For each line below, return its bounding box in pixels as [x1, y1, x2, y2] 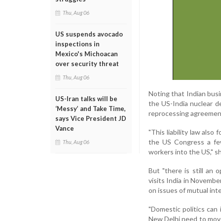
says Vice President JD [55, 114, 126, 122]
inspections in [55, 40, 100, 48]
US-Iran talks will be [55, 95, 117, 103]
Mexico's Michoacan [55, 50, 118, 58]
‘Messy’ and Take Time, [55, 105, 126, 112]
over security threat [55, 60, 119, 68]
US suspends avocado [55, 30, 123, 38]
